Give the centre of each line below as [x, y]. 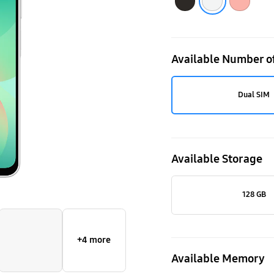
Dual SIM [254, 94]
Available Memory [218, 259]
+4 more [94, 240]
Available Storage [217, 159]
